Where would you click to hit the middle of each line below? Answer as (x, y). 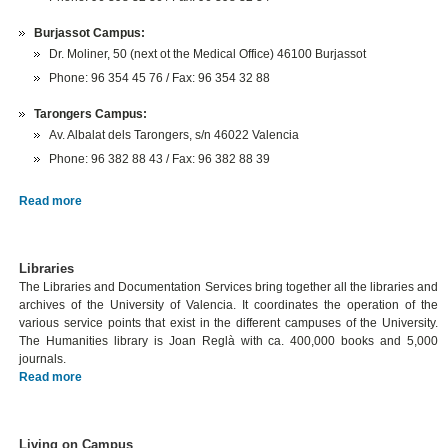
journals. (43, 359)
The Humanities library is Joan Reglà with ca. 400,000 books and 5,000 (229, 341)
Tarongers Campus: (91, 114)
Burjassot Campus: (90, 33)
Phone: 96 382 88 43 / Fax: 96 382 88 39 (160, 159)
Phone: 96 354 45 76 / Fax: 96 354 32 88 (160, 78)
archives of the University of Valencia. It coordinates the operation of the (229, 305)
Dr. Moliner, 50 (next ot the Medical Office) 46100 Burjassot (208, 54)
